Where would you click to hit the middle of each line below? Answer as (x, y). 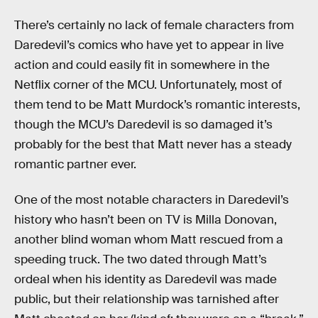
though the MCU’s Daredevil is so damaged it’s (143, 125)
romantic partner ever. (75, 165)
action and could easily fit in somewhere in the (142, 65)
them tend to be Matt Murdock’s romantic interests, (157, 105)
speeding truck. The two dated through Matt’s (141, 259)
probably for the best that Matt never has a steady (153, 145)
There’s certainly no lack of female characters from (154, 26)
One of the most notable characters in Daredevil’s (152, 199)
